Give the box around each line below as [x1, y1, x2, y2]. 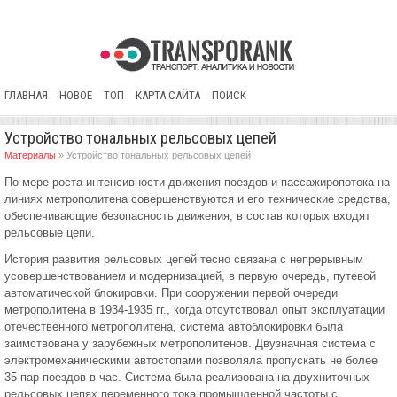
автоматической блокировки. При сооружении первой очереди [4, 286, 338, 300]
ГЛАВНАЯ [4, 89, 48, 102]
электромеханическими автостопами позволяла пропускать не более [4, 354, 378, 367]
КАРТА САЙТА [136, 89, 200, 102]
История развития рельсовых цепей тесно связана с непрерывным [4, 253, 363, 266]
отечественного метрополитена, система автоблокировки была [4, 320, 343, 333]
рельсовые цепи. [4, 226, 95, 239]
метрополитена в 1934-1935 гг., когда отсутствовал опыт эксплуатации [4, 303, 385, 316]
